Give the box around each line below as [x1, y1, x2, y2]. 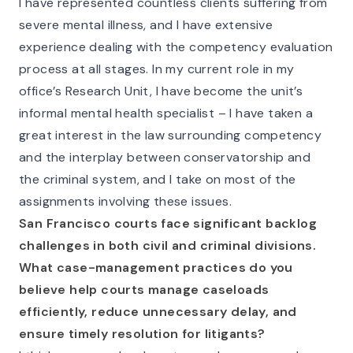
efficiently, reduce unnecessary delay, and [19, 303, 297, 320]
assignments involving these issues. [19, 193, 232, 210]
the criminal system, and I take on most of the [19, 171, 296, 188]
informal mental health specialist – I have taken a [19, 105, 313, 121]
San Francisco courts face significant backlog [19, 215, 317, 232]
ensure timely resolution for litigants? [19, 325, 266, 342]
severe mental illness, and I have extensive [19, 17, 273, 33]
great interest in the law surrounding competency [19, 127, 322, 143]
